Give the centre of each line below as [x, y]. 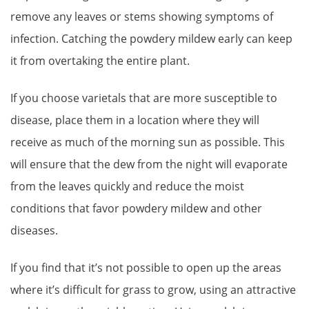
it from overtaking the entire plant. [101, 60]
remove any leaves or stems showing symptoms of [142, 16]
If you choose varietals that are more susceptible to [144, 98]
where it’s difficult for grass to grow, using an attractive [153, 290]
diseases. [36, 230]
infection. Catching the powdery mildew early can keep [151, 38]
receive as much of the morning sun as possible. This [148, 142]
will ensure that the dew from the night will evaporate [149, 164]
